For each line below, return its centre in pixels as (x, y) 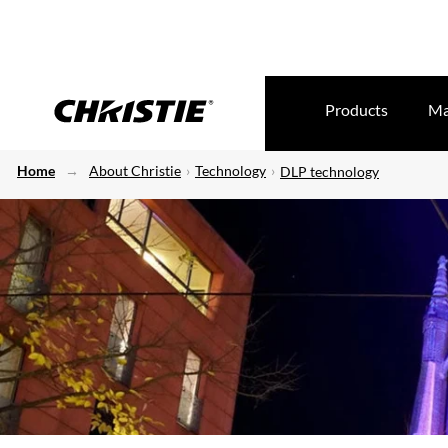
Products (356, 109)
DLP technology (329, 171)
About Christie (135, 170)
